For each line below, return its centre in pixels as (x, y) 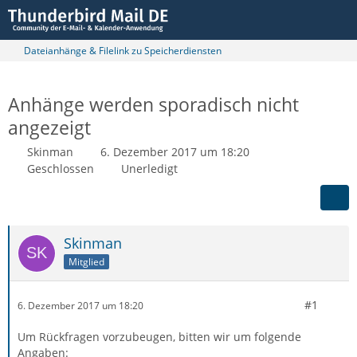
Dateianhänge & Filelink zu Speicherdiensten (123, 51)
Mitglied (86, 261)
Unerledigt (149, 169)
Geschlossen (61, 169)
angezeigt (49, 127)
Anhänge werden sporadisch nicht (153, 104)
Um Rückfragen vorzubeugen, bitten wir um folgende (159, 337)
